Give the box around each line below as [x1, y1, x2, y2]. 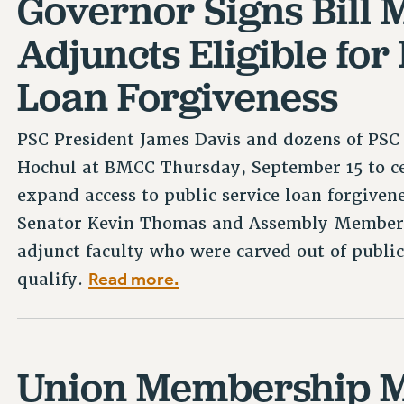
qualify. [17, 269, 89, 290]
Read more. [88, 268, 179, 290]
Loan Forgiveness [17, 71, 339, 122]
